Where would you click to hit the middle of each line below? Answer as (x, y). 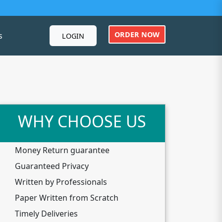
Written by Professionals (61, 182)
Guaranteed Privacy (52, 166)
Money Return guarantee (62, 150)
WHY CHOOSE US (82, 121)
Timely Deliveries (46, 214)
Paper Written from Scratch (67, 198)
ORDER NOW (137, 34)
